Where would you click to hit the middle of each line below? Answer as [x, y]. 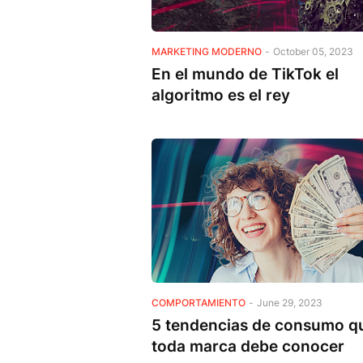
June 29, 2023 [290, 302]
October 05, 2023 [313, 51]
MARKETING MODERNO [207, 51]
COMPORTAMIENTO [199, 302]
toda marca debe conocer [248, 346]
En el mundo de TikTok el [245, 74]
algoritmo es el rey [221, 95]
